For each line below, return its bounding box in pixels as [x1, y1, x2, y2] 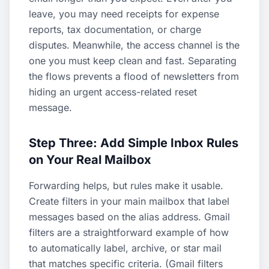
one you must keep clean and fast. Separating [29, 55, 237, 67]
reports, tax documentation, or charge [29, 23, 201, 35]
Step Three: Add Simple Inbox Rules [29, 136, 238, 150]
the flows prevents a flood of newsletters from [29, 70, 239, 82]
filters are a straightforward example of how [29, 226, 229, 238]
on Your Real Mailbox [29, 153, 151, 167]
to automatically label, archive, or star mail [29, 242, 222, 254]
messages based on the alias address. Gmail [29, 211, 230, 223]
